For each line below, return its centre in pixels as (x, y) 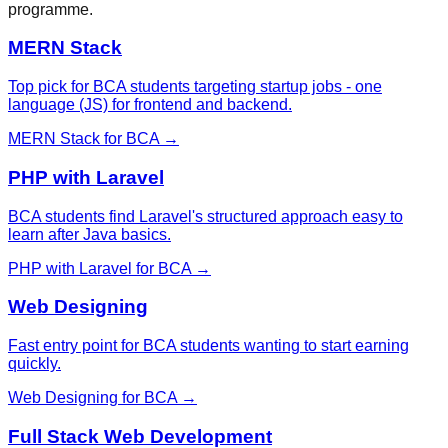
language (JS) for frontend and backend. (150, 105)
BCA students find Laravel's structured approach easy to (205, 216)
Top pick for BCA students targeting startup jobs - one (195, 87)
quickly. (34, 364)
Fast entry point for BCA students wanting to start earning (208, 346)
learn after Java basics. (89, 234)
